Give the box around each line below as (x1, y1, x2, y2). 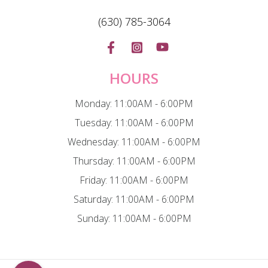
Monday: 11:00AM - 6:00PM (75, 96, 193, 110)
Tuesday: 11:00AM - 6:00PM (74, 115, 194, 129)
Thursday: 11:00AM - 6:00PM (72, 154, 196, 167)
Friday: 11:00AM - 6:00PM (80, 173, 188, 187)
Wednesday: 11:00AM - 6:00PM (68, 135, 200, 148)
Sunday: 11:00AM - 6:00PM (77, 211, 191, 225)
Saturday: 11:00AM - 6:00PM (74, 192, 194, 206)
